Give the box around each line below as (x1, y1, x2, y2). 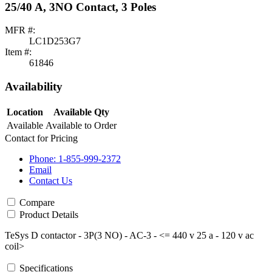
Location (7, 106, 43, 117)
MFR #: (5, 25, 35, 36)
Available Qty (53, 106, 109, 117)
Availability (5, 80, 63, 93)
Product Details (19, 209, 78, 220)
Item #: (5, 47, 32, 58)
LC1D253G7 (29, 36, 81, 47)
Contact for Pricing (5, 132, 78, 143)
